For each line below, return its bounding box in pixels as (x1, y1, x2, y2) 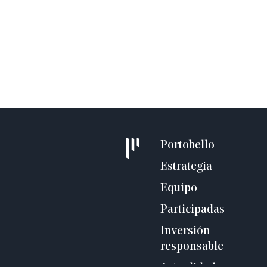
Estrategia (160, 161, 212, 173)
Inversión (160, 225, 210, 237)
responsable (160, 241, 223, 253)
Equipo (160, 182, 197, 194)
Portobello (160, 139, 215, 151)
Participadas (160, 204, 225, 216)
